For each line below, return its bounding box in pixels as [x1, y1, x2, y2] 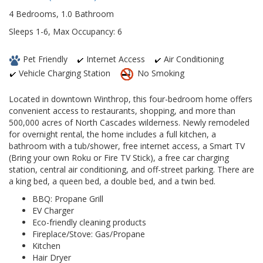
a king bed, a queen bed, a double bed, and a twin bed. [9, 176, 215, 187]
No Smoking [135, 68, 184, 79]
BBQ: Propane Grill [32, 193, 103, 205]
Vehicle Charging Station [16, 68, 110, 79]
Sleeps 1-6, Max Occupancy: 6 [9, 26, 122, 38]
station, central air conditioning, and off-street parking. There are [9, 164, 254, 176]
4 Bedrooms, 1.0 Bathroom [9, 8, 114, 20]
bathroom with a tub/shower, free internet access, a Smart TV [9, 140, 245, 152]
